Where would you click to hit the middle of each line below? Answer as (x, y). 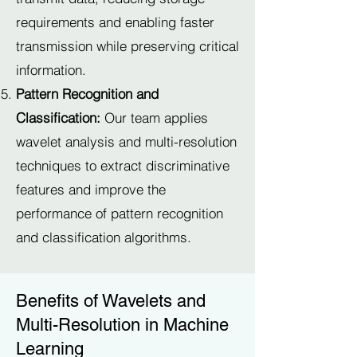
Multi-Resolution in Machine (122, 325)
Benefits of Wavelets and (111, 301)
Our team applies (154, 118)
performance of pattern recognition (120, 213)
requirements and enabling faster (115, 22)
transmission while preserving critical (127, 46)
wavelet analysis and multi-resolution (126, 141)
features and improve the (91, 189)
